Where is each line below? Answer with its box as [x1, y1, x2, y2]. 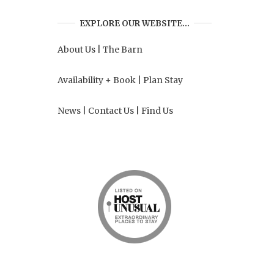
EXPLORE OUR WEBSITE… [80, 18, 190, 29]
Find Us [141, 105, 173, 116]
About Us [57, 43, 95, 55]
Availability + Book [57, 74, 136, 86]
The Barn [103, 43, 143, 55]
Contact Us [88, 105, 134, 116]
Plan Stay [143, 74, 183, 86]
